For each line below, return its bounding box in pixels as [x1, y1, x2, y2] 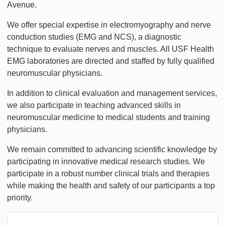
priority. [7, 193, 33, 202]
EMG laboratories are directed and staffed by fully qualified [7, 57, 214, 66]
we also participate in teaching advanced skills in [7, 101, 181, 110]
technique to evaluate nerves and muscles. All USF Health [7, 45, 214, 54]
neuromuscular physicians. [7, 69, 102, 78]
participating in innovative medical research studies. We [7, 157, 205, 166]
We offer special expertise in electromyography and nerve [7, 21, 211, 30]
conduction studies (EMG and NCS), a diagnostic [7, 33, 181, 42]
